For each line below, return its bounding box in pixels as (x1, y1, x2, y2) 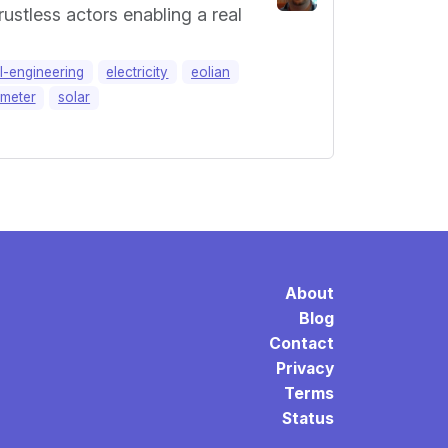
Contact (269, 333, 334, 353)
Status (282, 408, 334, 428)
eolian (191, 63, 231, 80)
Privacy (276, 358, 334, 378)
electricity (106, 63, 169, 80)
